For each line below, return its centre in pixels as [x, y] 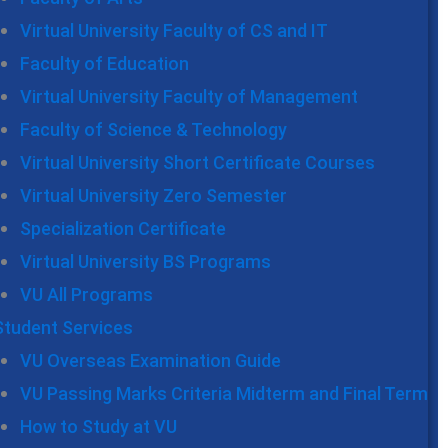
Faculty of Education [104, 64]
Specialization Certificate [123, 229]
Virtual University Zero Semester [153, 196]
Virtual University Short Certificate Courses [197, 163]
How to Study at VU [98, 427]
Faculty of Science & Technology [153, 130]
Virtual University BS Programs [145, 262]
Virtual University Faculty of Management [189, 97]
